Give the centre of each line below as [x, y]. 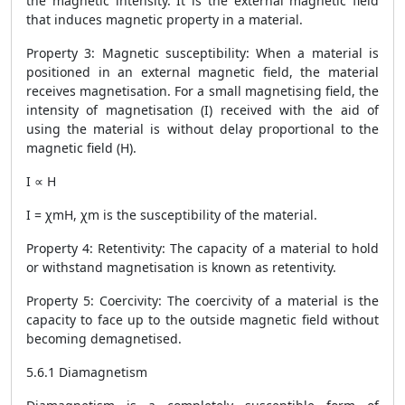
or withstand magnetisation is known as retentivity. [181, 267]
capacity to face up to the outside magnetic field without [202, 320]
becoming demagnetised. [104, 339]
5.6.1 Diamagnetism [87, 372]
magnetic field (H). [81, 148]
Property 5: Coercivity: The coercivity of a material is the [202, 301]
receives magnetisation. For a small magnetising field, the [202, 91]
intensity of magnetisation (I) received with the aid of [202, 110]
